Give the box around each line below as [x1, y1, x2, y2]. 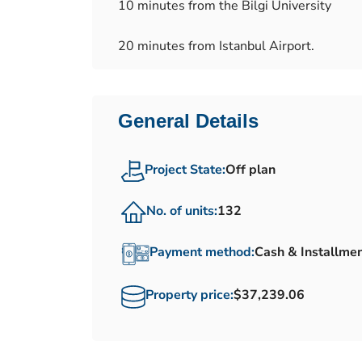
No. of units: [146, 202, 217, 220]
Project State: [145, 161, 225, 179]
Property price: [145, 286, 234, 304]
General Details [118, 110, 259, 132]
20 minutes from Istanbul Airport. [118, 37, 314, 55]
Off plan [225, 161, 276, 179]
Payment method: [149, 243, 255, 261]
